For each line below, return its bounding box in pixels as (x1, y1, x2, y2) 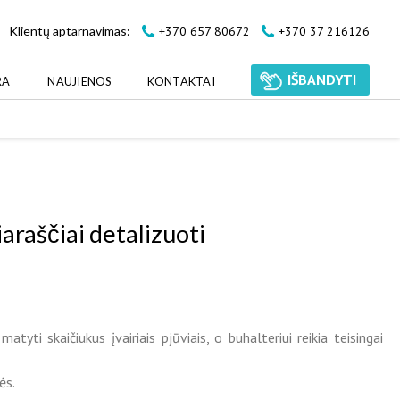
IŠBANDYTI (284, 70, 356, 88)
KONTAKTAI (146, 74, 215, 88)
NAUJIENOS (47, 74, 112, 88)
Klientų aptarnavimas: (9, 23, 131, 38)
